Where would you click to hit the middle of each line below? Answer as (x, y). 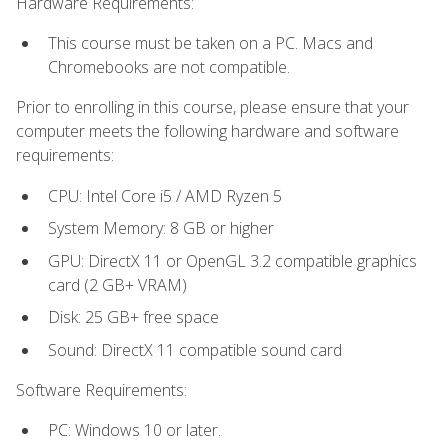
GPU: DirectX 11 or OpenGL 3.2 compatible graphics (232, 260)
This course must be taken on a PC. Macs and (210, 42)
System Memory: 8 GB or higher (161, 228)
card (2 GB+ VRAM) (117, 284)
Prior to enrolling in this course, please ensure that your (212, 107)
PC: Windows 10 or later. (134, 430)
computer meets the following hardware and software (207, 131)
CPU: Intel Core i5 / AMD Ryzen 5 (165, 195)
